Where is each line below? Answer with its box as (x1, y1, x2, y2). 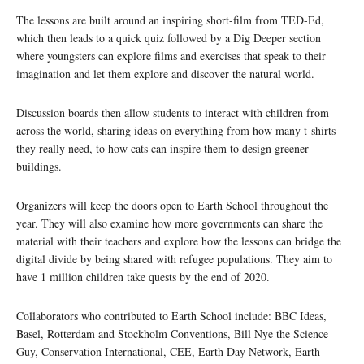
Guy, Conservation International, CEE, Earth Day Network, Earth (16, 344, 320, 360)
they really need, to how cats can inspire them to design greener (16, 141, 309, 157)
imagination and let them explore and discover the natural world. (16, 66, 314, 82)
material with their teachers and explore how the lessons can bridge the (16, 233, 341, 249)
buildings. (16, 158, 62, 175)
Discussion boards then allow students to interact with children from (16, 105, 329, 121)
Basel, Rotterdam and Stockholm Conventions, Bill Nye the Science (16, 326, 328, 342)
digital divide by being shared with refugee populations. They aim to (16, 251, 332, 267)
